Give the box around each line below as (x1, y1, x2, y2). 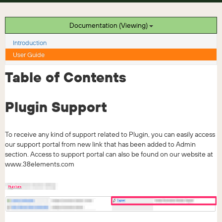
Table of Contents (5, 68, 126, 86)
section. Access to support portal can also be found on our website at (5, 150, 213, 159)
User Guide (13, 51, 45, 58)
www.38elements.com (5, 160, 74, 168)
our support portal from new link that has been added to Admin (5, 140, 196, 149)
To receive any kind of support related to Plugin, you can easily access (5, 130, 215, 139)
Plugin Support (5, 98, 107, 115)
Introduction (13, 39, 47, 47)
